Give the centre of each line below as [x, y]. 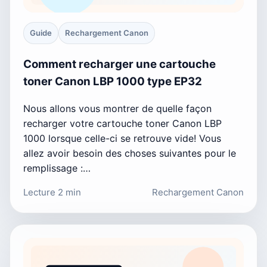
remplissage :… [57, 168]
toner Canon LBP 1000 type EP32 [113, 82]
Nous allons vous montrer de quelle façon [117, 108]
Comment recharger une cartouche [119, 64]
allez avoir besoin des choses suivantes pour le [130, 153]
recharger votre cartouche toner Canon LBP [122, 123]
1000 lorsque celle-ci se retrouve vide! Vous [122, 138]
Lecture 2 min [52, 192]
